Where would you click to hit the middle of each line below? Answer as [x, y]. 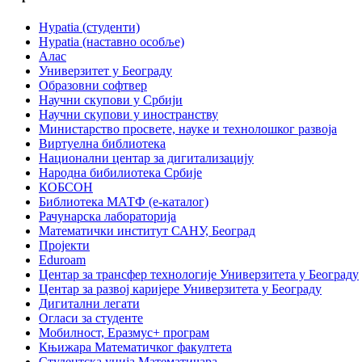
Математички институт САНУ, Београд [147, 231]
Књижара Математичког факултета [135, 347]
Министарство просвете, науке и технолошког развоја [188, 129]
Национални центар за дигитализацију [146, 158]
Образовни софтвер [93, 86]
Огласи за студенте [91, 318]
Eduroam [62, 260]
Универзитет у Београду [105, 71]
